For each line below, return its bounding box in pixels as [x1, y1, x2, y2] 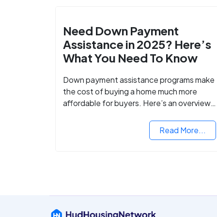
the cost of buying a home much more [63, 86, 198, 96]
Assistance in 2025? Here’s [63, 36, 212, 51]
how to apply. [63, 121, 112, 131]
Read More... [159, 124, 206, 135]
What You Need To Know [63, 50, 198, 65]
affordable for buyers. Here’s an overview [63, 97, 211, 108]
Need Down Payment [63, 23, 179, 38]
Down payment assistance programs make [63, 74, 215, 85]
